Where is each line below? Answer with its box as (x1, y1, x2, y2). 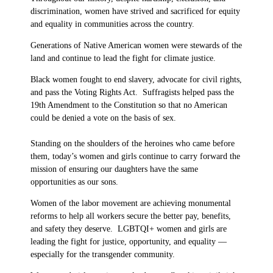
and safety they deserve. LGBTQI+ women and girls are (30, 224, 227, 233)
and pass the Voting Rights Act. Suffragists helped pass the (30, 87, 234, 97)
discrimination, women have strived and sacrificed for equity (30, 6, 240, 16)
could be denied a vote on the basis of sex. (30, 113, 176, 122)
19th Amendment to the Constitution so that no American (30, 100, 227, 110)
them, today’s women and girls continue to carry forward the (30, 151, 240, 161)
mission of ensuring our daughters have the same (30, 164, 198, 174)
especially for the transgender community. (30, 249, 175, 259)
